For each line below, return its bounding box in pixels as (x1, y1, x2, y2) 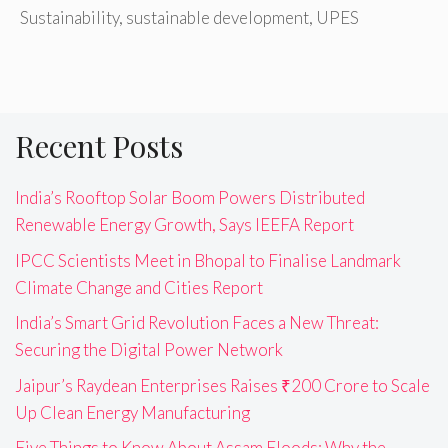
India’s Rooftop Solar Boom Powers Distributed (15, 187, 365, 209)
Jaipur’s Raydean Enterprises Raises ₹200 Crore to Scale (15, 374, 430, 396)
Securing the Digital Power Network (15, 339, 283, 361)
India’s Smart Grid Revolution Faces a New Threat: (15, 312, 379, 334)
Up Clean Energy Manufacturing (15, 401, 250, 423)
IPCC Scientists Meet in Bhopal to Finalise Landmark (15, 249, 401, 271)
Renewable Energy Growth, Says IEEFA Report (15, 214, 354, 236)
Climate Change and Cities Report (15, 276, 263, 298)
